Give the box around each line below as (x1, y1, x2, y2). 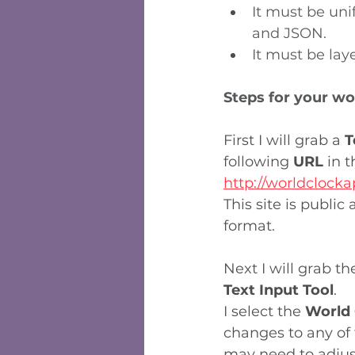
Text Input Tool (223, 281, 334, 299)
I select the (223, 303, 305, 320)
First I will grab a (223, 132, 345, 149)
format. (223, 217, 275, 235)
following (223, 153, 293, 170)
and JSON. (252, 25, 326, 42)
